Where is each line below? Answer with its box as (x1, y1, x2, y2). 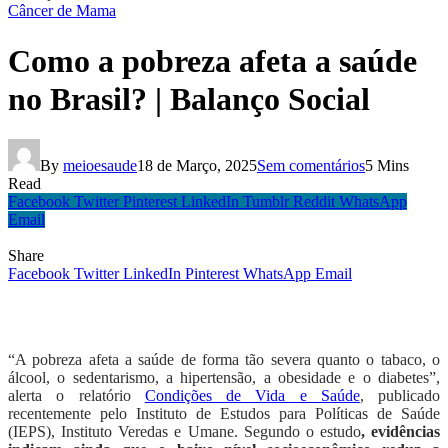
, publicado (359, 386, 440, 404)
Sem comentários (257, 156, 365, 174)
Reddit (293, 192, 335, 210)
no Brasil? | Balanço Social (8, 80, 370, 117)
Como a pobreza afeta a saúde (8, 42, 417, 79)
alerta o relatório (8, 386, 145, 404)
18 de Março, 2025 (137, 156, 257, 174)
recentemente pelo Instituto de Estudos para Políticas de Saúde (8, 404, 440, 422)
